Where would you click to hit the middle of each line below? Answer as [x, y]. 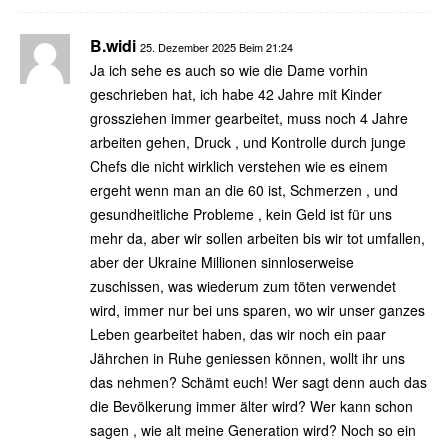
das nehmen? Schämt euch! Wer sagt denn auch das [258, 381]
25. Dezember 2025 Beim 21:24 [216, 46]
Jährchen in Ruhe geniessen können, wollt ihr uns [247, 357]
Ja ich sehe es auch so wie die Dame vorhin [229, 69]
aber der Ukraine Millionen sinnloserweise [222, 261]
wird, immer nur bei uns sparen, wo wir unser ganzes [257, 309]
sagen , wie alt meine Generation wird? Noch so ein [253, 429]
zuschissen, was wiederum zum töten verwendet [243, 285]
